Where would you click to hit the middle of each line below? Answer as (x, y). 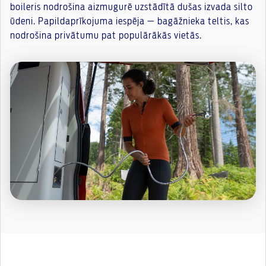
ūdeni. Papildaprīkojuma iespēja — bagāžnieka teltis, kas (130, 21)
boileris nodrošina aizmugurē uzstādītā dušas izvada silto (132, 7)
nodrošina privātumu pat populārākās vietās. (106, 35)
